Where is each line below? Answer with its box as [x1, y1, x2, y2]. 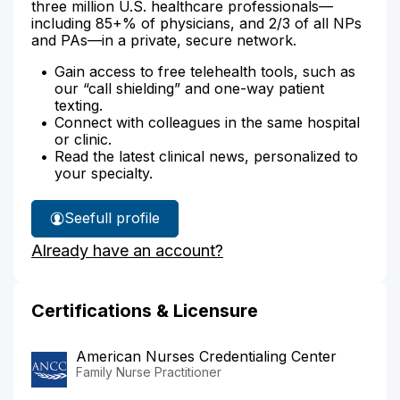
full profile [90, 209, 160, 227]
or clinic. [54, 129, 112, 148]
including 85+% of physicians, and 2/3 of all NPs [31, 13, 362, 32]
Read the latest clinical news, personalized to [54, 146, 358, 165]
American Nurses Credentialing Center [76, 346, 337, 365]
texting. [54, 96, 103, 114]
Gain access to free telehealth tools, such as [54, 62, 355, 80]
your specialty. [54, 163, 153, 182]
